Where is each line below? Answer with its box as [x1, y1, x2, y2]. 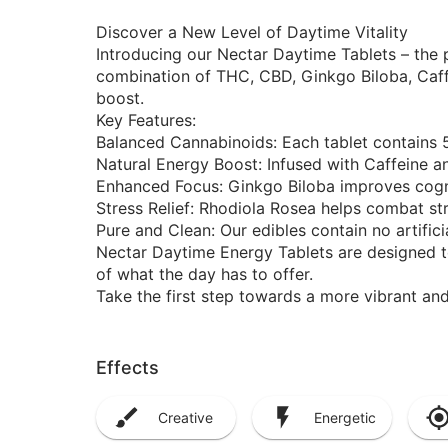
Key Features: [96, 110, 196, 130]
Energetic [314, 408, 376, 426]
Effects [96, 357, 159, 378]
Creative [158, 408, 213, 426]
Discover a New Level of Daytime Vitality [96, 22, 408, 42]
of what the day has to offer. [96, 264, 313, 284]
